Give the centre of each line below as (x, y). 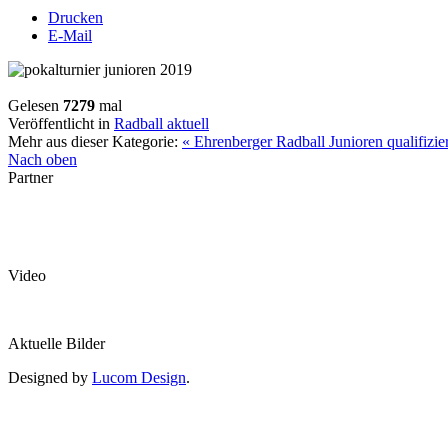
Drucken (75, 17)
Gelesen (35, 105)
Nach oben (42, 159)
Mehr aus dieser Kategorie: (93, 141)
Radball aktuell (161, 123)
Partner (30, 177)
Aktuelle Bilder (56, 343)
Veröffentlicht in (59, 123)
